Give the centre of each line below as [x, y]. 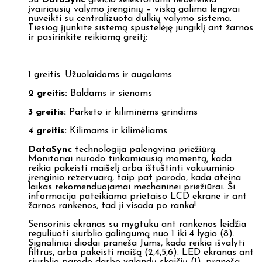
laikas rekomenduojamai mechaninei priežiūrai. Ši [132, 187]
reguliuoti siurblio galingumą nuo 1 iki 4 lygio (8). [131, 234]
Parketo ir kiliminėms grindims [132, 113]
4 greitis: [47, 131]
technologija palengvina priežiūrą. [144, 150]
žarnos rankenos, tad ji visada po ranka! [112, 206]
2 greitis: [48, 94]
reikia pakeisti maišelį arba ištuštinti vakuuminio [131, 169]
